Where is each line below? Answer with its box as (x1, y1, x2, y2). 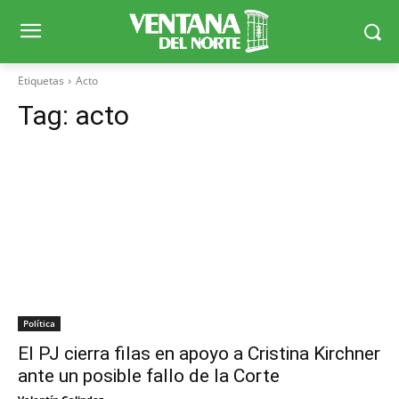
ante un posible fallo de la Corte (18, 365, 280, 387)
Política (23, 317, 55, 330)
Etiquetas (18, 73, 64, 89)
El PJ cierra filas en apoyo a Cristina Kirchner (18, 343, 380, 365)
